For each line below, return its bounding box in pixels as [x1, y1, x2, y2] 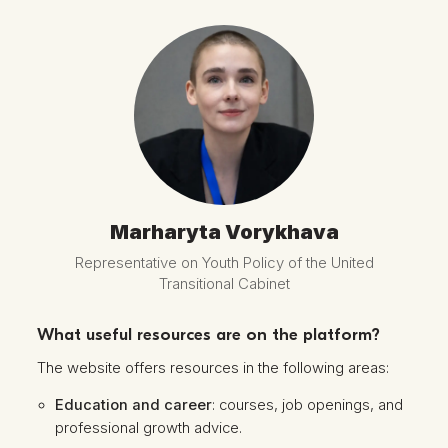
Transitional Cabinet [158, 274, 290, 294]
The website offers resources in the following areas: [37, 359, 390, 378]
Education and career [55, 395, 213, 414]
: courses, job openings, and [212, 395, 404, 414]
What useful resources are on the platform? [37, 324, 381, 344]
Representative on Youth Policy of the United [74, 253, 374, 273]
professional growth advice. [55, 418, 243, 437]
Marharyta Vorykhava [109, 220, 339, 245]
